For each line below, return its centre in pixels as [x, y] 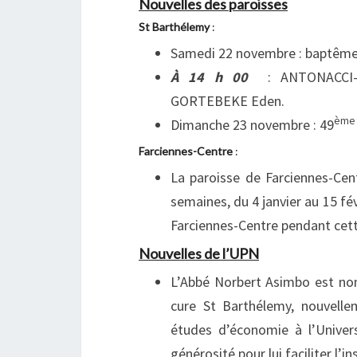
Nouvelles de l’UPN [199, 253]
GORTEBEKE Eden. [228, 101]
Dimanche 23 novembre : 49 [252, 125]
